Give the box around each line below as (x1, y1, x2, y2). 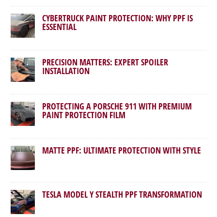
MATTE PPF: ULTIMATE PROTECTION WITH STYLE (42, 144, 201, 156)
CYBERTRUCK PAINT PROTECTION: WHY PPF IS (42, 12, 193, 24)
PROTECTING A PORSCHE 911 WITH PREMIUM (42, 100, 192, 112)
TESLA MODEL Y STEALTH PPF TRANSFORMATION (42, 188, 202, 200)
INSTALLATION (42, 65, 90, 77)
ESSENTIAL (42, 21, 77, 32)
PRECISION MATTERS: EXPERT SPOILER (42, 56, 169, 68)
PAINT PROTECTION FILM (42, 109, 126, 121)
